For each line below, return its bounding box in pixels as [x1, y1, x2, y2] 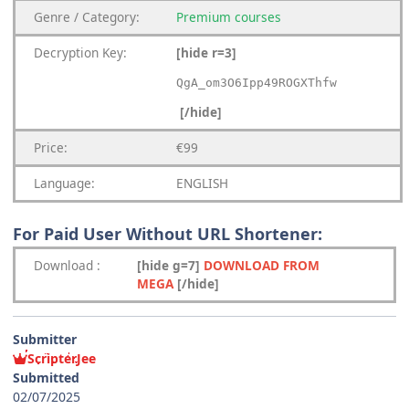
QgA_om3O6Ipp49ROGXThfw [176, 76, 337, 90]
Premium [176, 8, 231, 26]
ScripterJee [27, 350, 96, 368]
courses [235, 8, 281, 26]
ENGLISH [176, 174, 228, 193]
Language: [34, 174, 95, 193]
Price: [34, 139, 68, 157]
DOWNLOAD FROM [204, 257, 320, 275]
